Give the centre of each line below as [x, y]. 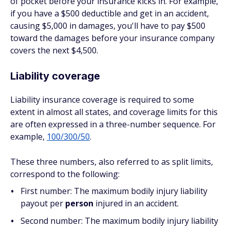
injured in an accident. [136, 203]
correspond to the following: [65, 174]
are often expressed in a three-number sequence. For [113, 124]
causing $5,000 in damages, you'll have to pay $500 [108, 26]
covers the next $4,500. [54, 50]
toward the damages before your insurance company [112, 38]
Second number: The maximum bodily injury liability [119, 221]
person [79, 203]
